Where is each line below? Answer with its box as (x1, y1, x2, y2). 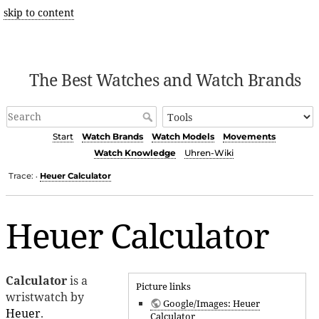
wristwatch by (6, 288, 84, 305)
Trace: (9, 170, 34, 181)
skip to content (3, 6, 74, 19)
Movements (222, 131, 276, 142)
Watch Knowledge (94, 147, 176, 159)
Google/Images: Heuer (162, 296, 260, 310)
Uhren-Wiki (184, 147, 234, 159)
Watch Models (151, 131, 214, 142)
